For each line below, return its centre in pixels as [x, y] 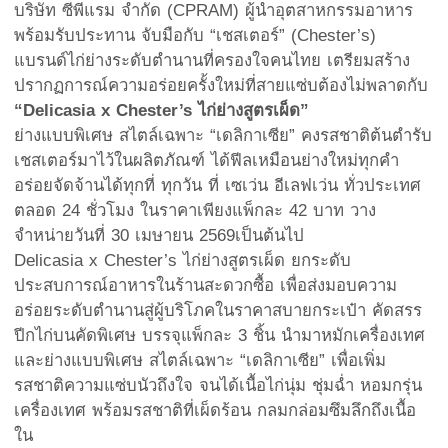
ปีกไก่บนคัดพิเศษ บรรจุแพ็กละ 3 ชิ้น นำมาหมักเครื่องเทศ [219, 335]
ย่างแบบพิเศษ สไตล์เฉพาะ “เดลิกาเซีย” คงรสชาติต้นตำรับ [223, 135]
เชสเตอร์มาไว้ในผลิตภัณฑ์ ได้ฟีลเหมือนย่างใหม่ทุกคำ [206, 160]
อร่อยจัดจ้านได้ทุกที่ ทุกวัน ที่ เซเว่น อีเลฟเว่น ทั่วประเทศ [217, 185]
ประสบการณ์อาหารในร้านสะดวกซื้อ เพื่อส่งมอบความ [205, 285]
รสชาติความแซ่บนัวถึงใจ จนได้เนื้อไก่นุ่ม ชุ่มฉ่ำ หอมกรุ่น [218, 385]
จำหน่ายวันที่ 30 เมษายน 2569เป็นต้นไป [159, 235]
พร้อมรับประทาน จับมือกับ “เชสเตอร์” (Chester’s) [195, 35]
